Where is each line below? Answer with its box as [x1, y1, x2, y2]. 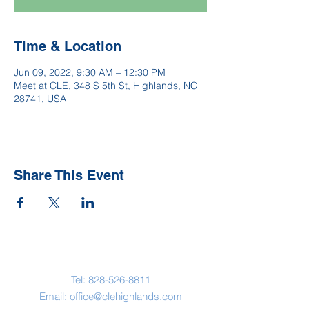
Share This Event [14, 167, 124, 183]
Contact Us [79, 246, 145, 260]
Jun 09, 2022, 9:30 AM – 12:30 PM [14, 66, 166, 79]
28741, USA [14, 92, 66, 105]
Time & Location [14, 38, 121, 54]
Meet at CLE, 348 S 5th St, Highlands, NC [14, 79, 197, 92]
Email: [39, 290, 70, 303]
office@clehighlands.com [69, 290, 182, 303]
